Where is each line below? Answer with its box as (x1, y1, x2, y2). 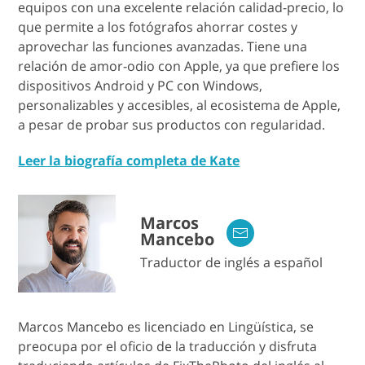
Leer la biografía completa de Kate (18, 152, 240, 170)
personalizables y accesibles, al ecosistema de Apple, (18, 96, 341, 115)
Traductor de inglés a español (140, 253, 323, 272)
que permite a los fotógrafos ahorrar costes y (18, 18, 298, 37)
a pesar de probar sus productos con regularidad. (18, 116, 326, 134)
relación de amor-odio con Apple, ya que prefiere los (18, 57, 341, 76)
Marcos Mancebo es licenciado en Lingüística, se (18, 318, 314, 336)
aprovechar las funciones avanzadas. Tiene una (18, 37, 308, 56)
